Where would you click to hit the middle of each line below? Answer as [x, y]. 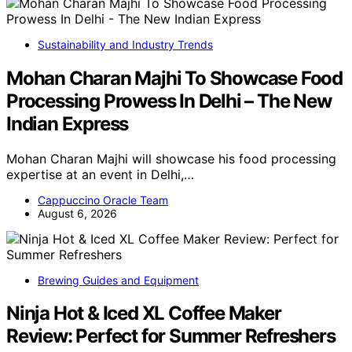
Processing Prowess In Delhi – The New [169, 101]
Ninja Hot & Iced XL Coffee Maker [144, 313]
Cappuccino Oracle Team [103, 200]
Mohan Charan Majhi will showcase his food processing [171, 158]
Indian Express [68, 123]
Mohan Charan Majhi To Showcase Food [174, 78]
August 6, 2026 [77, 213]
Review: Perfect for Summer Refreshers [171, 336]
